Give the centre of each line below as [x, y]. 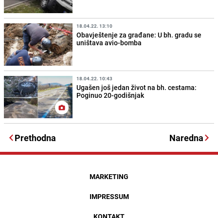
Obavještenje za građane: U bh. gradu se [139, 35]
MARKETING [109, 177]
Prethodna [35, 138]
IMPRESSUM [109, 197]
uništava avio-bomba [109, 43]
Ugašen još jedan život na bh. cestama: [137, 88]
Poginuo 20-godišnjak [110, 95]
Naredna [186, 138]
